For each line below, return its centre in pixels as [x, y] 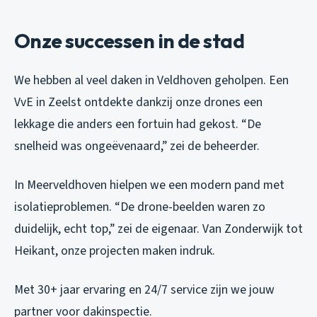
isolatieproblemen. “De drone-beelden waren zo [140, 207]
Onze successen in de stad [129, 40]
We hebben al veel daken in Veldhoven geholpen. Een [151, 80]
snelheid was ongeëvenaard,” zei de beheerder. [137, 146]
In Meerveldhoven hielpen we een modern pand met [149, 185]
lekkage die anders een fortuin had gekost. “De [138, 124]
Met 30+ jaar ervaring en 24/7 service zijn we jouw [144, 289]
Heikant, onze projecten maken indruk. [115, 250]
